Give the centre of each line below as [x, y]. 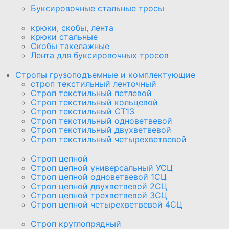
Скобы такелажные [70, 46]
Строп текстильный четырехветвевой [109, 139]
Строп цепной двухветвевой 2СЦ [99, 186]
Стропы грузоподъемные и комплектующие [105, 74]
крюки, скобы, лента [72, 27]
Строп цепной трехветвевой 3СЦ [99, 195]
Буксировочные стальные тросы [97, 8]
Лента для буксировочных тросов [100, 55]
